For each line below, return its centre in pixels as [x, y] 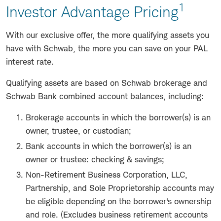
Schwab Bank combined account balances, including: [106, 96]
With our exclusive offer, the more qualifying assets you [108, 35]
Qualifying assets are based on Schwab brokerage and [107, 83]
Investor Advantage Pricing [92, 12]
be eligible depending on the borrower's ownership [119, 201]
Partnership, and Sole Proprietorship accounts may [120, 188]
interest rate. [30, 61]
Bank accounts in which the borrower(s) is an [109, 146]
